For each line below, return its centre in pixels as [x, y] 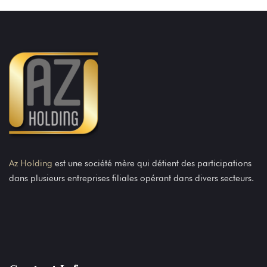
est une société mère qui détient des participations [152, 164]
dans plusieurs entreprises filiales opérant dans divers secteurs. [131, 178]
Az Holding [31, 164]
